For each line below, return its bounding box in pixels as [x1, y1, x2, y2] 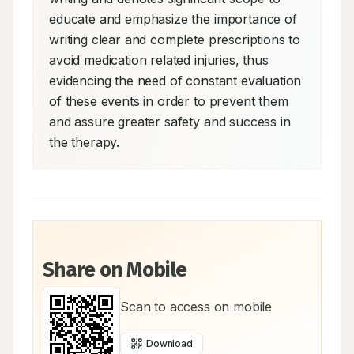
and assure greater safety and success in [49, 114, 291, 130]
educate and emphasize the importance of [49, 11, 297, 27]
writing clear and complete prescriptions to [49, 32, 301, 47]
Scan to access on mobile [120, 299, 273, 314]
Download [146, 337, 193, 349]
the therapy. [49, 134, 120, 150]
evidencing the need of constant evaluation [49, 73, 302, 88]
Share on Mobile [43, 258, 187, 282]
